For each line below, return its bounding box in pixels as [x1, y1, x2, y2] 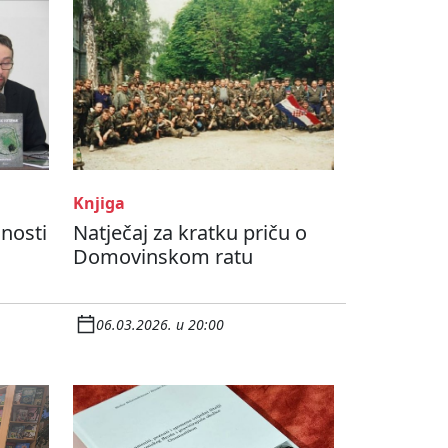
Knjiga [73, 192, 125, 215]
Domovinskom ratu [73, 243, 253, 271]
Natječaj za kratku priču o [73, 219, 307, 247]
